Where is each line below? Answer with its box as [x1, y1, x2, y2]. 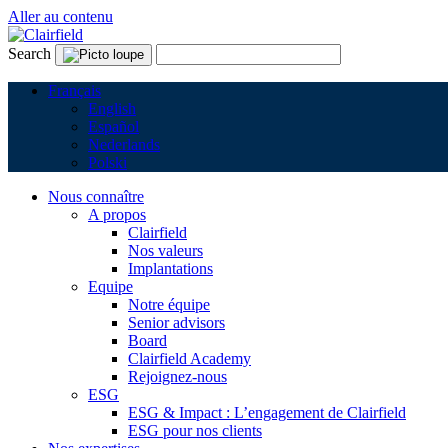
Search [8, 45, 51, 62]
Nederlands [88, 136, 160, 153]
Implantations [128, 260, 213, 277]
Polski [88, 154, 127, 171]
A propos [88, 206, 146, 223]
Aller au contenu [8, 8, 113, 25]
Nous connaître [48, 188, 144, 205]
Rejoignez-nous [128, 368, 227, 385]
